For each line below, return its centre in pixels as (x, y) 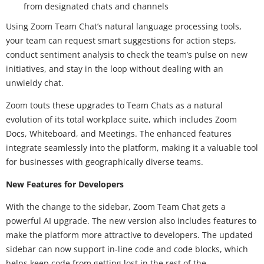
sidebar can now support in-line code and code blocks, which (127, 249)
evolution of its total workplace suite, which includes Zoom (121, 119)
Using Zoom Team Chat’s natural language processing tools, (124, 26)
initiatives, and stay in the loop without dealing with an (115, 68)
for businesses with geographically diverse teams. (106, 161)
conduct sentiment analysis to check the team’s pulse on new (127, 54)
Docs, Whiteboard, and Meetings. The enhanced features (119, 133)
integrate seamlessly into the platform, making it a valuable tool (132, 147)
